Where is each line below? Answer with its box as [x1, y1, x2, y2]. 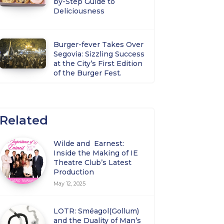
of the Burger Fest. [53, 68, 124, 77]
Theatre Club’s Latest [53, 157, 132, 167]
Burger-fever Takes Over [53, 39, 144, 49]
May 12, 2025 [53, 179, 86, 187]
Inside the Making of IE [53, 148, 138, 157]
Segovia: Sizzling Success [53, 49, 145, 58]
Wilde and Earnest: [53, 138, 124, 148]
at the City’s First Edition [53, 58, 143, 68]
